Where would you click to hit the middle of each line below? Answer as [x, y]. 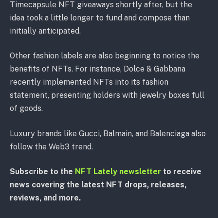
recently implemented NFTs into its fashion [89, 82]
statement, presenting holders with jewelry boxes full [107, 95]
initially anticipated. [45, 31]
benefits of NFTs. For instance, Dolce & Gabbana [98, 69]
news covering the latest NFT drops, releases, [98, 185]
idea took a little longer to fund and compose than [100, 18]
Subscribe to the [42, 172]
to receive [181, 172]
